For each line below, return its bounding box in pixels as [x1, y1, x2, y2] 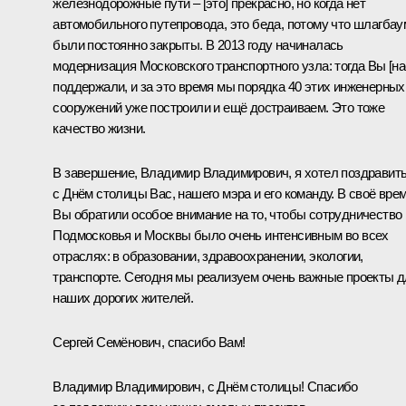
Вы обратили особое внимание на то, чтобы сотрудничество [53, 206, 402, 222]
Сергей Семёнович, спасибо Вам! [53, 333, 246, 350]
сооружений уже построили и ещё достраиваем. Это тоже [53, 99, 385, 115]
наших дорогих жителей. [53, 289, 194, 305]
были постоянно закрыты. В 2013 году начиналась [53, 36, 343, 53]
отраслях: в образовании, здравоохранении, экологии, [53, 247, 363, 264]
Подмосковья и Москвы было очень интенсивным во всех [53, 227, 389, 243]
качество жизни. [53, 120, 146, 136]
